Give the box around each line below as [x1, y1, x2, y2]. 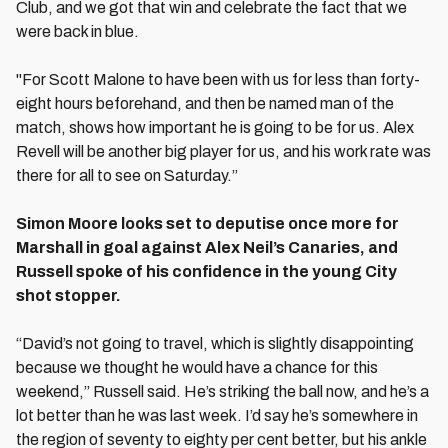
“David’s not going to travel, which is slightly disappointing [16, 335, 414, 352]
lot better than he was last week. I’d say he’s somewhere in [16, 407, 418, 424]
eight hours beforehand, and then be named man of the [16, 95, 394, 112]
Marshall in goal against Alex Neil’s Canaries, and [16, 239, 398, 256]
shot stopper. [16, 287, 121, 304]
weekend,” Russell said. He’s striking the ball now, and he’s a [16, 383, 429, 400]
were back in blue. [16, 23, 139, 40]
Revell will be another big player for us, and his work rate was [16, 143, 431, 160]
